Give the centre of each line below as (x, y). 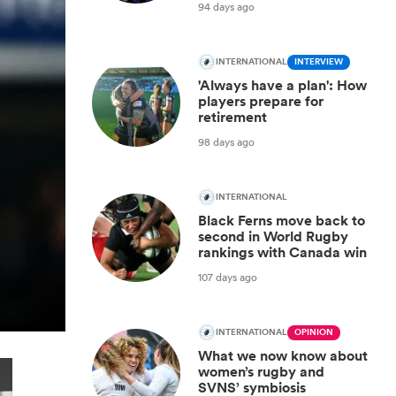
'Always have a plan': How (282, 85)
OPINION (314, 332)
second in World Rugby (273, 236)
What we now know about (283, 356)
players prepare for (261, 101)
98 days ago (226, 141)
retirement (232, 117)
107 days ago (228, 277)
